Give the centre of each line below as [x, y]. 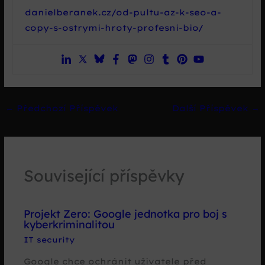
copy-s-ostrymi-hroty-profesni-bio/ [114, 28]
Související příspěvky [104, 176]
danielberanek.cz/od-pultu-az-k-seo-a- [123, 13]
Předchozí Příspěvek [66, 108]
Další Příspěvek [211, 108]
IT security [49, 240]
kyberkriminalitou [70, 225]
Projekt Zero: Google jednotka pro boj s [126, 214]
